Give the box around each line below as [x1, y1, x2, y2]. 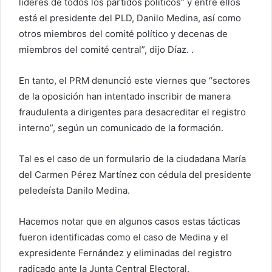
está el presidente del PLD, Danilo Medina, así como [19, 12, 241, 24]
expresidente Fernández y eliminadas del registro [19, 247, 232, 259]
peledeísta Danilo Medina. [19, 185, 130, 196]
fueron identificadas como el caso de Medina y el [19, 231, 228, 243]
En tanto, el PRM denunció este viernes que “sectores [19, 75, 250, 86]
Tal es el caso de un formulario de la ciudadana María [19, 153, 246, 165]
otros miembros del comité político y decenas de [19, 28, 228, 39]
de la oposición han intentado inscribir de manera [19, 90, 231, 102]
